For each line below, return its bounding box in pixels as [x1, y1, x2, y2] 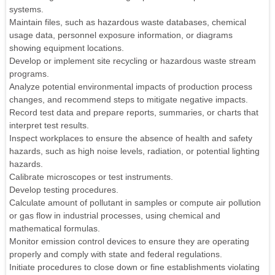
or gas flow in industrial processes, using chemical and [9, 210, 220, 220]
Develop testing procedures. [9, 184, 118, 195]
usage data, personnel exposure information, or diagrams [9, 29, 233, 40]
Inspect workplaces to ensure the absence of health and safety [9, 133, 252, 143]
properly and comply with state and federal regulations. [9, 249, 222, 259]
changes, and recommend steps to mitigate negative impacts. [9, 94, 248, 104]
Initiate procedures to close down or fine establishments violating [9, 261, 260, 272]
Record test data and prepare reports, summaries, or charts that [9, 107, 258, 117]
